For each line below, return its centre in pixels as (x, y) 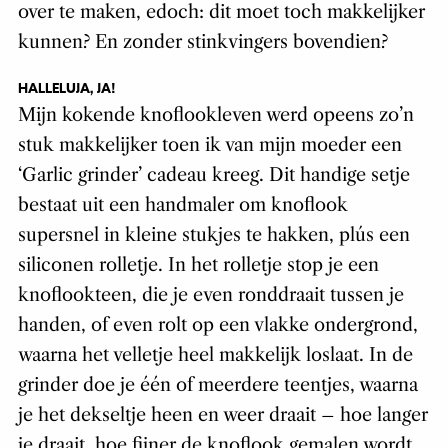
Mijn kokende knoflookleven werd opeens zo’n (215, 115)
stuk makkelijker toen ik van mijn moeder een (209, 145)
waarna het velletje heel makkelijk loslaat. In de (215, 355)
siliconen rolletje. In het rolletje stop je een (198, 265)
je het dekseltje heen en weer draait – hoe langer (222, 415)
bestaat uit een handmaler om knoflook (182, 205)
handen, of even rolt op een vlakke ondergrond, (217, 325)
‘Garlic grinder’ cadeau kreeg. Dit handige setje (213, 175)
